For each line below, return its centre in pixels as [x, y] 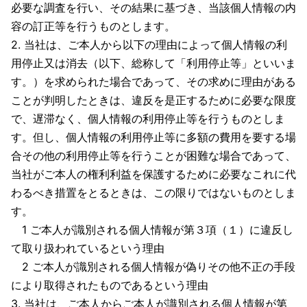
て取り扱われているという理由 [88, 248]
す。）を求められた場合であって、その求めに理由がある [153, 82]
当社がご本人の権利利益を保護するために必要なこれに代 [153, 174]
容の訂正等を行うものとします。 [93, 26]
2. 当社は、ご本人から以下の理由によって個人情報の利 [149, 45]
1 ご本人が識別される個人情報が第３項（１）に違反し [152, 230]
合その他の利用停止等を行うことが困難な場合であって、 [153, 156]
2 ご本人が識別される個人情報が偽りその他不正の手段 [153, 267]
